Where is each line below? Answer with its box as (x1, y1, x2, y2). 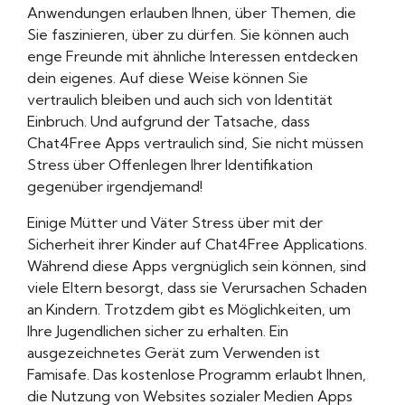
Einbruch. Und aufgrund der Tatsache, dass (27, 112, 310, 131)
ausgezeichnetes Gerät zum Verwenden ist (27, 344, 320, 363)
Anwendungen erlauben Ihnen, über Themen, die (27, 4, 356, 23)
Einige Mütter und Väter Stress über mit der (27, 213, 323, 232)
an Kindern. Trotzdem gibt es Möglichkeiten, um (27, 300, 351, 319)
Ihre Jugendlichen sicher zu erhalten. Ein (27, 322, 288, 341)
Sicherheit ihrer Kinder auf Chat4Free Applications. (27, 235, 367, 254)
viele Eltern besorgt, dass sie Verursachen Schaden (27, 278, 367, 297)
